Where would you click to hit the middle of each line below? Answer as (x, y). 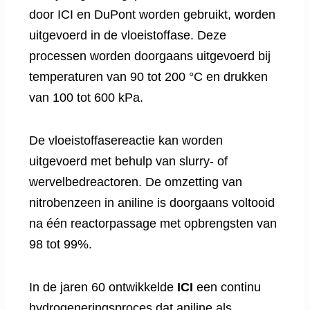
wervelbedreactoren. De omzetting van (136, 182)
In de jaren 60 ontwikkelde (103, 288)
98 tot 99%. (61, 245)
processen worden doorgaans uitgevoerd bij (150, 56)
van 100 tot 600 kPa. (86, 98)
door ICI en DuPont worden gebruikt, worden (152, 15)
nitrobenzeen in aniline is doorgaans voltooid (152, 203)
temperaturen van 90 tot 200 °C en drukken (148, 77)
